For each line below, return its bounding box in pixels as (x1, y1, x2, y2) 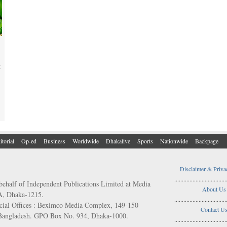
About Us (202, 184, 226, 193)
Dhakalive (106, 136, 130, 145)
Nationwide (160, 136, 188, 145)
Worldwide (72, 136, 99, 145)
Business (44, 136, 65, 145)
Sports (137, 136, 153, 145)
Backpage (195, 136, 218, 145)
